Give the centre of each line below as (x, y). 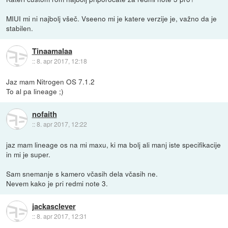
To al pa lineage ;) (35, 91)
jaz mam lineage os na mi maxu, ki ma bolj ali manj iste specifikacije (114, 144)
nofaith (44, 114)
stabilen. (20, 28)
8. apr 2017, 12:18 (62, 61)
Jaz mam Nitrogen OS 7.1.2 (51, 81)
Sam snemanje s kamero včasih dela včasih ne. (82, 173)
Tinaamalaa (52, 51)
